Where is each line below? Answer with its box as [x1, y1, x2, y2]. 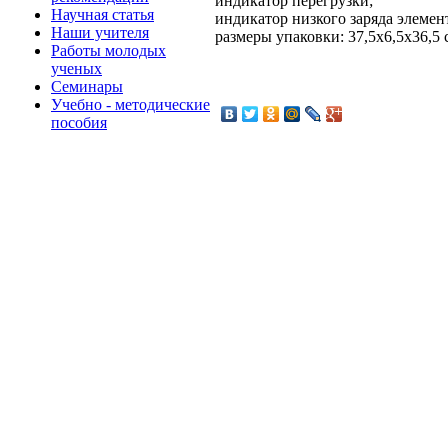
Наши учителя [51, 23, 149, 41]
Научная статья [51, 5, 154, 23]
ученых [51, 59, 102, 77]
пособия [51, 113, 107, 131]
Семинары [51, 77, 123, 95]
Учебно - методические [51, 95, 210, 113]
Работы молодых [51, 41, 166, 59]
